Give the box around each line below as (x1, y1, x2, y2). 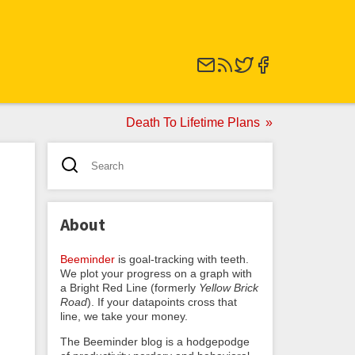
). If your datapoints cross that (87, 295, 237, 308)
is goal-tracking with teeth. (115, 252, 249, 265)
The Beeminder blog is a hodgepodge (60, 334, 250, 348)
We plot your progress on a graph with (60, 266, 252, 280)
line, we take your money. (60, 309, 188, 323)
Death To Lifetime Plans (126, 116, 260, 129)
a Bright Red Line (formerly (60, 281, 199, 294)
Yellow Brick (199, 281, 258, 294)
